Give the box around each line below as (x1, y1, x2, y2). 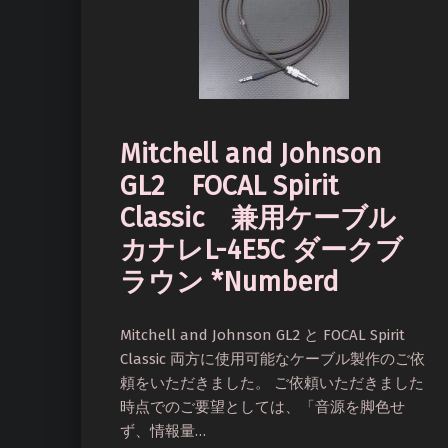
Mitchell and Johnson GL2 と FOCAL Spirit (120, 325, 405, 344)
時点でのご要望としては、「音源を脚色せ (120, 397, 405, 416)
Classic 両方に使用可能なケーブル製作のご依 (120, 349, 425, 368)
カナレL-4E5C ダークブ (120, 234, 403, 267)
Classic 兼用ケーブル (120, 202, 396, 235)
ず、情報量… (120, 421, 206, 440)
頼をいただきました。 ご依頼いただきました (120, 373, 424, 392)
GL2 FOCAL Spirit (120, 170, 338, 203)
